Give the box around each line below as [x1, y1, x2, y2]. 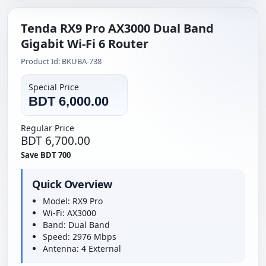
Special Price [28, 81, 79, 93]
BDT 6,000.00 [28, 93, 109, 109]
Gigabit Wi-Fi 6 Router [21, 35, 148, 52]
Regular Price [21, 122, 74, 134]
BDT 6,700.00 [21, 132, 90, 148]
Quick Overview [32, 176, 112, 191]
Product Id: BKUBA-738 [21, 55, 102, 66]
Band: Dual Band [43, 218, 110, 230]
